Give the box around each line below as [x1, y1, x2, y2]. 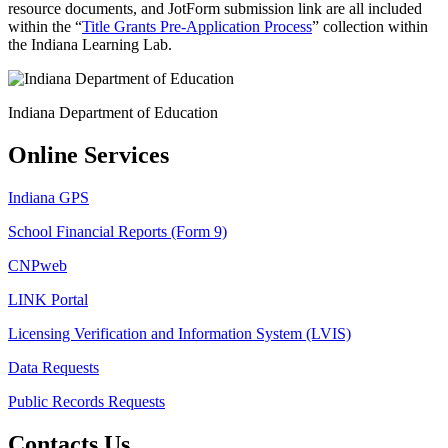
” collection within [312, 18, 428, 36]
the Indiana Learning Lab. [8, 36, 172, 54]
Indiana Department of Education [8, 104, 218, 122]
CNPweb [8, 257, 67, 275]
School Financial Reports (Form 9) [8, 223, 227, 241]
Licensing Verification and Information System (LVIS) [8, 325, 351, 343]
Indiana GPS [8, 189, 89, 207]
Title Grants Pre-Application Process [82, 18, 312, 36]
